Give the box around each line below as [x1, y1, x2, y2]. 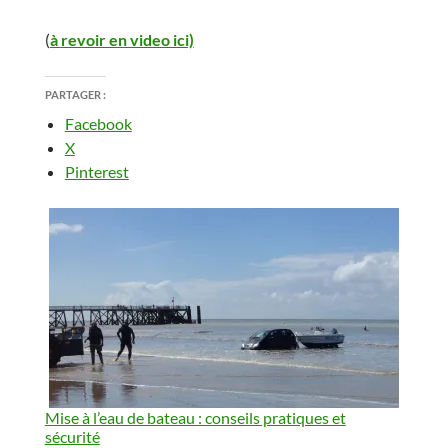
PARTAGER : [44, 87, 106, 101]
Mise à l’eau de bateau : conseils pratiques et [44, 407, 346, 427]
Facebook [64, 113, 132, 133]
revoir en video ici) [60, 29, 194, 49]
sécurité [44, 426, 100, 446]
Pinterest [64, 161, 129, 181]
